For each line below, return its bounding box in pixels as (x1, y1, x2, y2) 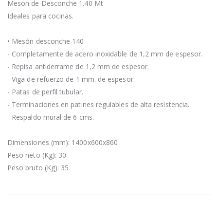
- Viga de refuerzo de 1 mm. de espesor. (7, 74, 135, 84)
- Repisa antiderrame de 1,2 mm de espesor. (7, 61, 149, 71)
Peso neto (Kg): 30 (7, 150, 67, 160)
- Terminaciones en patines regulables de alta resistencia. (7, 99, 190, 109)
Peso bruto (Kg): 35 (7, 163, 69, 172)
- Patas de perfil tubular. (7, 87, 83, 96)
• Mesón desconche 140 (7, 36, 84, 46)
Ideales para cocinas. (7, 11, 74, 20)
